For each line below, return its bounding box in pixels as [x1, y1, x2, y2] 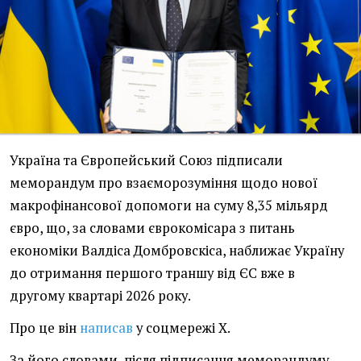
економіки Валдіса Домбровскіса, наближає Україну [10, 242, 344, 260]
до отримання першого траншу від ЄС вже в [10, 264, 295, 283]
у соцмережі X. [133, 319, 230, 338]
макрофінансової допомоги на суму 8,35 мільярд [10, 197, 328, 215]
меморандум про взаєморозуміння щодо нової [10, 174, 317, 193]
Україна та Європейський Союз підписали [10, 151, 283, 170]
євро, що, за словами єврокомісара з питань [10, 219, 295, 238]
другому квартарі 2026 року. [10, 287, 191, 305]
